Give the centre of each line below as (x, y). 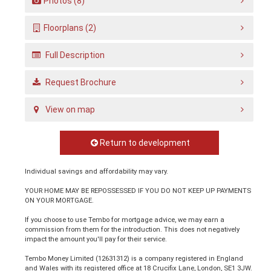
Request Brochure (79, 82)
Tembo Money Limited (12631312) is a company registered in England (134, 258)
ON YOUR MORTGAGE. (60, 200)
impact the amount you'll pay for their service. (96, 239)
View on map (69, 109)
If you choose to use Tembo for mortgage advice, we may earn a (125, 220)
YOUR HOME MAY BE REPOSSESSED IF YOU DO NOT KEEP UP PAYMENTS (138, 191)
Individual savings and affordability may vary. (97, 171)
